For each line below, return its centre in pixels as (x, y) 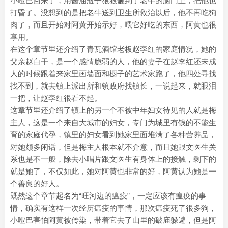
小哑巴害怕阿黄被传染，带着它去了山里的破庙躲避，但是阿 (113, 220)
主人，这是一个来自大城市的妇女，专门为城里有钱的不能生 (113, 122)
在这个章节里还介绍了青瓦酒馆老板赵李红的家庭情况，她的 (113, 49)
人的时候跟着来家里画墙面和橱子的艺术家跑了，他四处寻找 (113, 74)
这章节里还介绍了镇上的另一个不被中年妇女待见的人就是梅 (113, 110)
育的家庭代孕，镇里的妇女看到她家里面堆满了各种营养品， (113, 135)
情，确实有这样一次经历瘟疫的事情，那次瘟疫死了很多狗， (113, 208)
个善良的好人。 (37, 183)
